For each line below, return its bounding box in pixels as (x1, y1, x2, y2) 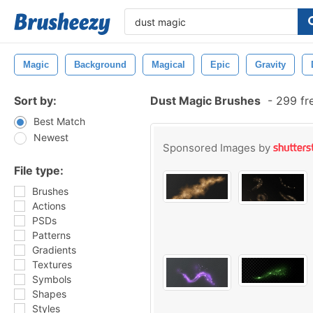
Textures (32, 259, 72, 270)
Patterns (32, 229, 71, 241)
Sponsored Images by (163, 141, 273, 154)
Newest (34, 131, 68, 143)
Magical (152, 59, 185, 70)
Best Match (34, 115, 85, 127)
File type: (14, 163, 64, 177)
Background (74, 59, 126, 70)
